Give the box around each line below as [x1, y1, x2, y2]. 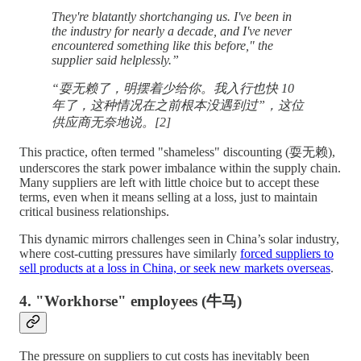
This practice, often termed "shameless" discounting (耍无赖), [19, 145, 335, 160]
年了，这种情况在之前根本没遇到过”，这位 [52, 98, 304, 113]
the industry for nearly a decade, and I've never [52, 24, 292, 39]
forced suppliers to [240, 247, 334, 261]
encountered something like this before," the [52, 39, 273, 53]
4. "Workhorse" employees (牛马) [19, 292, 242, 309]
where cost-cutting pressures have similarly [19, 247, 240, 261]
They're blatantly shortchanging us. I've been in [52, 10, 292, 24]
